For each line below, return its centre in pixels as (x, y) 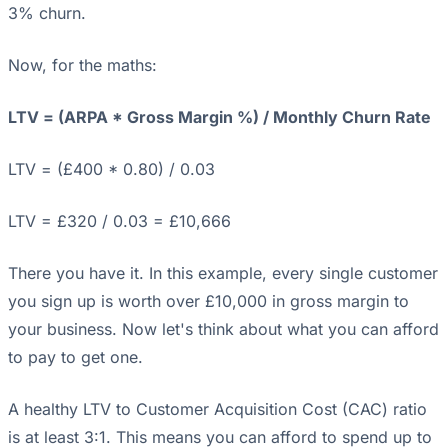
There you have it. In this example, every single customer (223, 273)
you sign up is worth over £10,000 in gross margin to (208, 301)
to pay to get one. (75, 357)
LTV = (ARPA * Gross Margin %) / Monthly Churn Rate (219, 117)
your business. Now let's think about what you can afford (223, 329)
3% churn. (47, 13)
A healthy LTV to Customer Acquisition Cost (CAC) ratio (217, 409)
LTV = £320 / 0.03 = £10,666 (119, 221)
